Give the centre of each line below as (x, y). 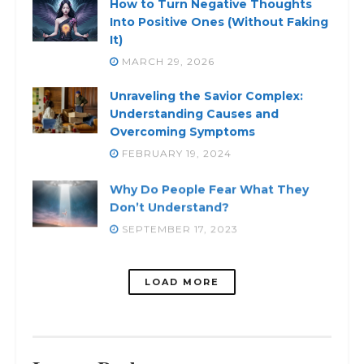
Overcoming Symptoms (182, 131)
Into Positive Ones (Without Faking (219, 22)
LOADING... (182, 282)
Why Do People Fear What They (209, 187)
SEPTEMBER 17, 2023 (178, 227)
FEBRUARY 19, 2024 (175, 153)
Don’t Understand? (169, 205)
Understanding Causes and (194, 113)
